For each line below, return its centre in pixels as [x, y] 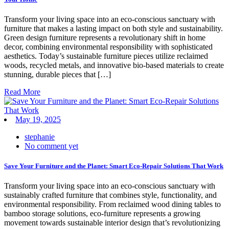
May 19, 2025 [38, 119]
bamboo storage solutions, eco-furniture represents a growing [102, 214]
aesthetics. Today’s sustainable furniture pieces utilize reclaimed [106, 56]
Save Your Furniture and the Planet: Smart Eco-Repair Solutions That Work [114, 166]
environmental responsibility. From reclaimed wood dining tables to [112, 204]
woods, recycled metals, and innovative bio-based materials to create [114, 65]
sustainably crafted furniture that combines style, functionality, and [110, 195]
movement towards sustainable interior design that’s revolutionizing [112, 223]
